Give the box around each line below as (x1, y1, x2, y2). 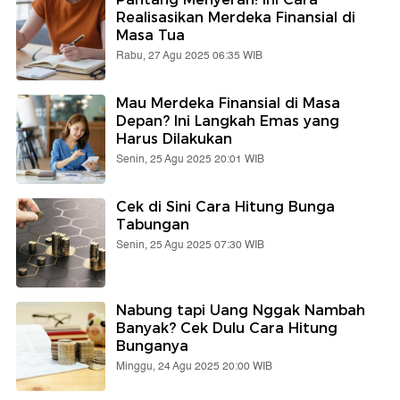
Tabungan (116, 216, 189, 234)
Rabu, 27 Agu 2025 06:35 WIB (116, 47, 262, 65)
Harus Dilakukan (116, 130, 232, 148)
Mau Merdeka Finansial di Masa (116, 95, 340, 112)
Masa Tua (116, 27, 185, 45)
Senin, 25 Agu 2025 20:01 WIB (116, 151, 264, 169)
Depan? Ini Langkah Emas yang (116, 112, 339, 130)
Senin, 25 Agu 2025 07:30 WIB (116, 237, 264, 254)
